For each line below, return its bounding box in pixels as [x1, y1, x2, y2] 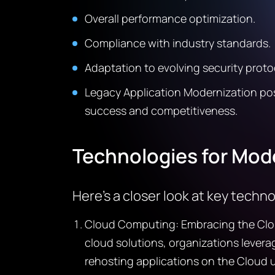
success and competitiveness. [84, 103, 238, 118]
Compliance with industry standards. [84, 36, 271, 50]
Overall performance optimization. [84, 11, 255, 26]
